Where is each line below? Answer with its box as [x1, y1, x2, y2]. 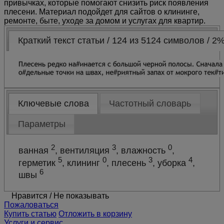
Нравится [11, 191, 47, 200]
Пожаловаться [4, 200, 58, 209]
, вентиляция [55, 145, 112, 155]
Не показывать [53, 191, 109, 200]
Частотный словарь [109, 98, 191, 108]
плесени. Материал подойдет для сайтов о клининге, [4, 7, 199, 16]
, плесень [106, 157, 149, 168]
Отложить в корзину [58, 209, 132, 218]
